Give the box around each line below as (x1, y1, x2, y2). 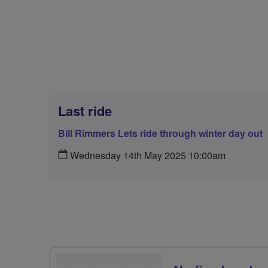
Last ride (58, 101, 112, 120)
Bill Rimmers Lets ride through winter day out (58, 126, 263, 140)
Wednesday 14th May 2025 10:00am (68, 148, 226, 162)
